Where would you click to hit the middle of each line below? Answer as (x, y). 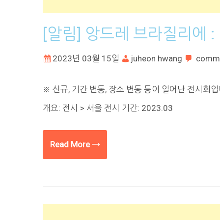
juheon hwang (157, 58)
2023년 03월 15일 (86, 58)
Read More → (75, 144)
